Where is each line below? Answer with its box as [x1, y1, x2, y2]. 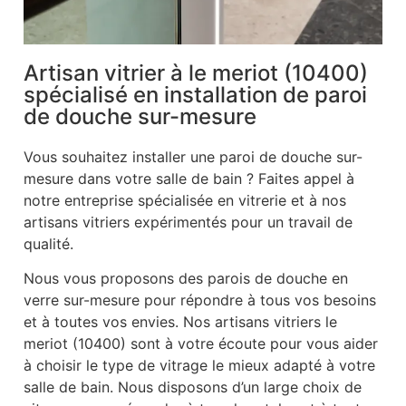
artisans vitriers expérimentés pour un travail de [24, 212, 353, 231]
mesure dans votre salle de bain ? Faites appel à [24, 169, 354, 188]
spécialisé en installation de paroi [24, 81, 367, 108]
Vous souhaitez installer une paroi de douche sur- [24, 147, 362, 166]
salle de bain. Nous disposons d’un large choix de [24, 377, 362, 396]
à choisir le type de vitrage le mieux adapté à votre [24, 355, 375, 374]
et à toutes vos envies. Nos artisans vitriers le [24, 312, 337, 331]
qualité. [24, 234, 73, 253]
